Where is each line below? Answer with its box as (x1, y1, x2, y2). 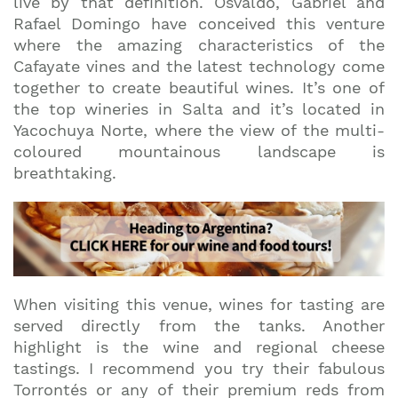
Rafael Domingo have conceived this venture (13, 14, 385, 33)
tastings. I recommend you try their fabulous (13, 358, 385, 378)
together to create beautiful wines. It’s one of (13, 78, 385, 97)
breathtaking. (13, 163, 116, 182)
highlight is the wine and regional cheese (13, 337, 385, 356)
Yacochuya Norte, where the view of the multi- (13, 121, 385, 139)
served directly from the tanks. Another (13, 315, 385, 335)
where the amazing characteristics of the (13, 36, 385, 54)
